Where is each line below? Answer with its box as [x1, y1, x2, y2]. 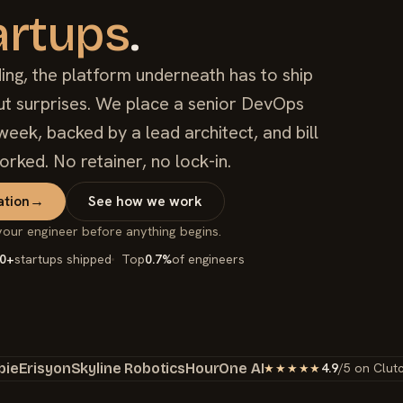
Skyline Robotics [70, 359, 185, 377]
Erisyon [18, 359, 71, 377]
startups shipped [13, 250, 112, 267]
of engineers [171, 250, 245, 267]
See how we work [87, 192, 202, 211]
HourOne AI [185, 359, 264, 377]
